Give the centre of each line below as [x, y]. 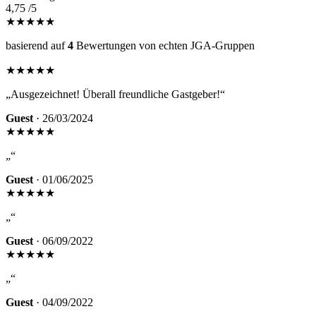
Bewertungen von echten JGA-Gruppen [164, 46]
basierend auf [37, 46]
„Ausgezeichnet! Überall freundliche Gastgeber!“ [115, 95]
